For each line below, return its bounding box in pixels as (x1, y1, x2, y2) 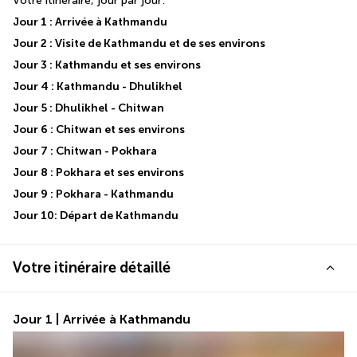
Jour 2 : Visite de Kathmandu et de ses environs (13, 37, 265, 51)
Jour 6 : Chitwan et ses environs (13, 123, 185, 137)
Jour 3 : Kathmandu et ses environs (13, 58, 201, 73)
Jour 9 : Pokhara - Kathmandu (13, 187, 174, 202)
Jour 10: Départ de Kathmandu (13, 209, 178, 223)
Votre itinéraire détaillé (13, 259, 171, 277)
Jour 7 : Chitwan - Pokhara (13, 144, 157, 159)
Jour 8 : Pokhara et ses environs (13, 166, 184, 180)
